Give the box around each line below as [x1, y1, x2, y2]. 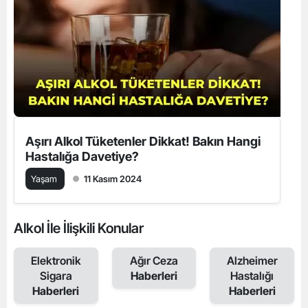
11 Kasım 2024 [84, 173, 142, 184]
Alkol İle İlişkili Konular [14, 219, 144, 236]
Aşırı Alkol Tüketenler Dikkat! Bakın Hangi [25, 133, 261, 148]
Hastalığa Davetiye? [25, 148, 139, 164]
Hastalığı [230, 268, 274, 283]
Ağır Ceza [129, 253, 178, 267]
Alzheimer [226, 253, 278, 267]
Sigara [39, 268, 72, 283]
